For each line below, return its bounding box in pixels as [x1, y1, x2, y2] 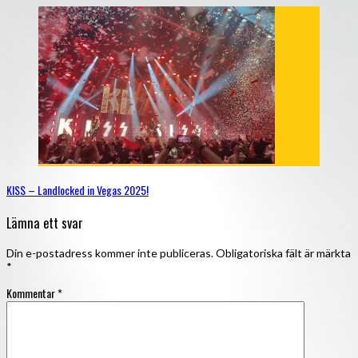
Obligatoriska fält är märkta [216, 245, 351, 260]
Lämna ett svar [6, 213, 83, 233]
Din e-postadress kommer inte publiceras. [6, 245, 213, 260]
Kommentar [6, 284, 58, 301]
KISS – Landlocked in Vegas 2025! [6, 181, 149, 198]
